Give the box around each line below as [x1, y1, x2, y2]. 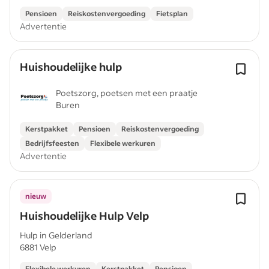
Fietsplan [156, 9, 188, 18]
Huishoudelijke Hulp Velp [20, 208, 149, 223]
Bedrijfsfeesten [25, 139, 79, 148]
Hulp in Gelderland [20, 229, 92, 241]
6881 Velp [20, 241, 56, 253]
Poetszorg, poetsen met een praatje [56, 87, 198, 98]
